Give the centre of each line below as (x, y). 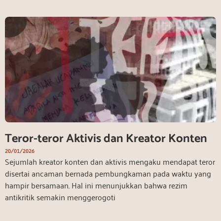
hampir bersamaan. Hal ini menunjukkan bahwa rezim (96, 185)
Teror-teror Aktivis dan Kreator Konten (106, 139)
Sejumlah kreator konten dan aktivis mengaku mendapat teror (110, 161)
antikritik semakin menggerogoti (60, 197)
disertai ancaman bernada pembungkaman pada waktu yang (108, 173)
